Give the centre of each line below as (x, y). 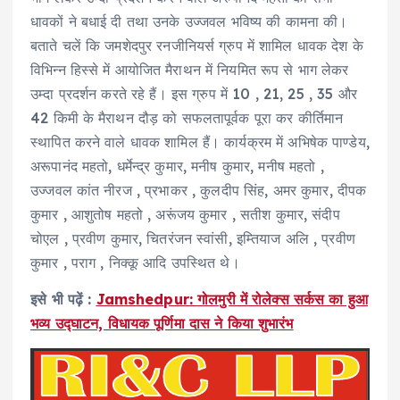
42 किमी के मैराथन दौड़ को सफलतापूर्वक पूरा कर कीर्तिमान (187, 118)
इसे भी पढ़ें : (63, 300)
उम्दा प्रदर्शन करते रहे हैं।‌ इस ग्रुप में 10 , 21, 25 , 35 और (194, 94)
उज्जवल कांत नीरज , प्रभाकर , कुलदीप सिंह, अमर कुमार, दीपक (199, 191)
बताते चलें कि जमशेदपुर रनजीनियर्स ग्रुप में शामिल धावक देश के (197, 46)
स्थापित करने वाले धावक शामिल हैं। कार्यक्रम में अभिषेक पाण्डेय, (200, 142)
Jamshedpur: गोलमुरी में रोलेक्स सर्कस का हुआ (232, 300)
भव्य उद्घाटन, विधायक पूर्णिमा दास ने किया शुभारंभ (162, 324)
